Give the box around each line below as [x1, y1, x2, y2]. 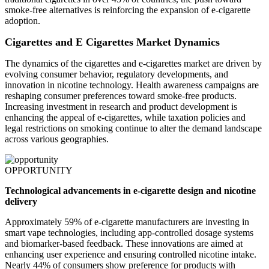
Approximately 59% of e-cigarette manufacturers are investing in [5, 217, 249, 228]
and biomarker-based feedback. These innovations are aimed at [5, 238, 243, 249]
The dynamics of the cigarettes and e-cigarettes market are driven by [5, 58, 262, 69]
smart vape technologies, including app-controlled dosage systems [5, 228, 253, 238]
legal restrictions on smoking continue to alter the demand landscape [5, 123, 262, 134]
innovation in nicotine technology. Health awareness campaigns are [5, 80, 259, 91]
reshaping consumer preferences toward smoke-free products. [5, 91, 237, 101]
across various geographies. [5, 134, 109, 145]
